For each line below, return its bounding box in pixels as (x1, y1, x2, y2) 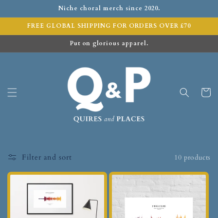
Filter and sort (22, 152, 72, 163)
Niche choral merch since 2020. (58, 4, 160, 12)
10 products (174, 152, 211, 162)
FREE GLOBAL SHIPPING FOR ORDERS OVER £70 (27, 22, 191, 30)
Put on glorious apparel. (70, 39, 148, 47)
